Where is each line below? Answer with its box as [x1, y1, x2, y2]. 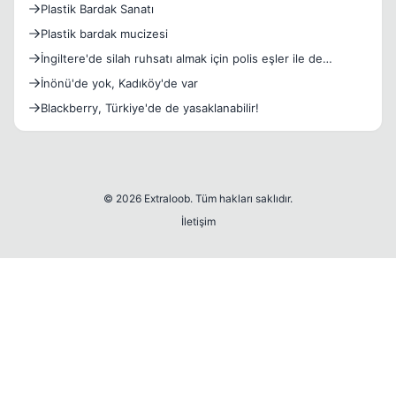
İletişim [180, 215, 216, 228]
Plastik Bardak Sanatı [41, 2, 154, 16]
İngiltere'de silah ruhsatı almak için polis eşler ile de [41, 51, 323, 65]
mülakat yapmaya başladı [41, 69, 176, 83]
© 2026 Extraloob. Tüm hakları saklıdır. [103, 192, 293, 205]
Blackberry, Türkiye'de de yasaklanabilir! [41, 101, 259, 115]
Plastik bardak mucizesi [41, 27, 168, 41]
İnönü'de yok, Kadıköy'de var [41, 76, 198, 90]
